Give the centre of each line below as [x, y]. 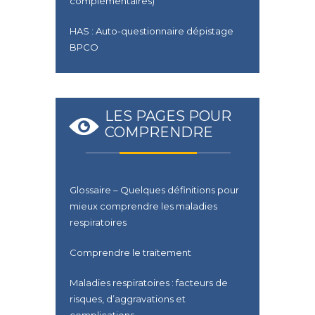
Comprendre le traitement [130, 253]
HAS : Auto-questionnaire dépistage [152, 31]
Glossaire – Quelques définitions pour [154, 190]
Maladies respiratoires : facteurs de [149, 283]
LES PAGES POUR [168, 116]
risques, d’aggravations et [128, 299]
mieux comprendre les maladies [143, 206]
